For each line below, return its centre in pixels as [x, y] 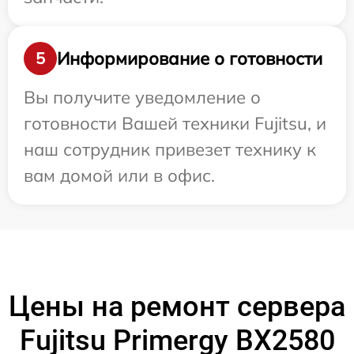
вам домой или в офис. [119, 175]
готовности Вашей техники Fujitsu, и [175, 123]
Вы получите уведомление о [142, 97]
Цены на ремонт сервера [177, 307]
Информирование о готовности [190, 58]
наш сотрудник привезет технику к [170, 149]
